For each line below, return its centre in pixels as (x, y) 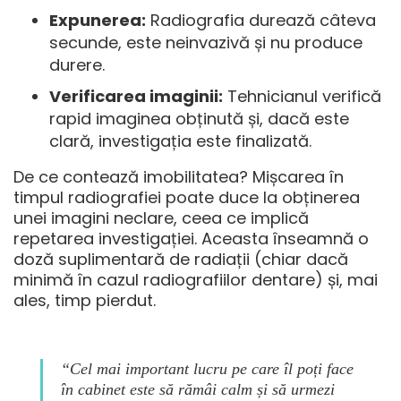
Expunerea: (98, 21)
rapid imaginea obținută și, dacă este (199, 119)
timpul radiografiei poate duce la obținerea (187, 198)
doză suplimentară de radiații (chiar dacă (181, 260)
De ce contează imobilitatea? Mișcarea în (179, 177)
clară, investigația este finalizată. (180, 141)
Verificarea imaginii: (136, 97)
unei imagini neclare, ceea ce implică (161, 218)
